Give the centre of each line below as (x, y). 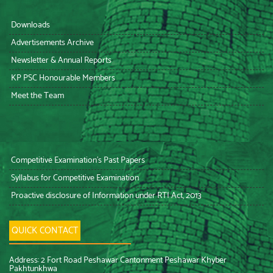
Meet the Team (37, 96)
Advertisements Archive (51, 43)
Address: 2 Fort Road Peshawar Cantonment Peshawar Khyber (118, 260)
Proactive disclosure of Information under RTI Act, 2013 (105, 196)
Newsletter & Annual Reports (60, 60)
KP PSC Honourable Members (62, 78)
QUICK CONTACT (45, 230)
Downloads (30, 25)
